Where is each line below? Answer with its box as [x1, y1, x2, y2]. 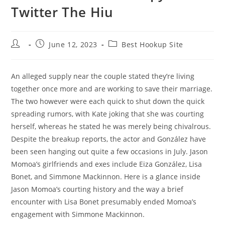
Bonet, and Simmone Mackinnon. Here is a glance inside [11, 172, 201, 181]
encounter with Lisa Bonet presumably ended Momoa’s [11, 197, 197, 206]
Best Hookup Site [122, 40, 183, 49]
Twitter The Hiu [11, 3, 114, 21]
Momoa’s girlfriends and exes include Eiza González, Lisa [11, 159, 202, 169]
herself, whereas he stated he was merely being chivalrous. [11, 122, 211, 131]
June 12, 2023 [49, 40, 98, 49]
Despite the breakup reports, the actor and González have [11, 134, 206, 144]
